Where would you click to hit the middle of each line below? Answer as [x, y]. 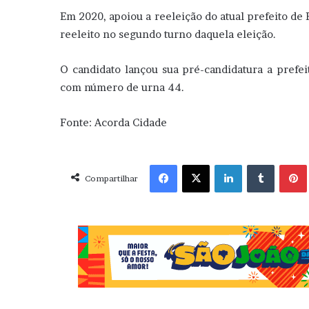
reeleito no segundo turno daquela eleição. [168, 34]
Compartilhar [111, 178]
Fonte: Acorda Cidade [113, 122]
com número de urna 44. [122, 87]
